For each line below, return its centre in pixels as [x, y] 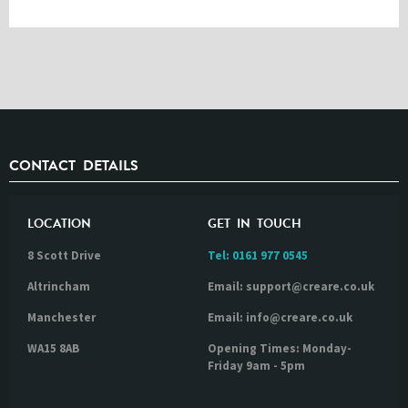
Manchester [61, 317]
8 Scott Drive [64, 255]
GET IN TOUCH [254, 224]
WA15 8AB [53, 348]
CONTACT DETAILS [74, 166]
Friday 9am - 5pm [256, 366]
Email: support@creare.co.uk [291, 286]
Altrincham [59, 286]
